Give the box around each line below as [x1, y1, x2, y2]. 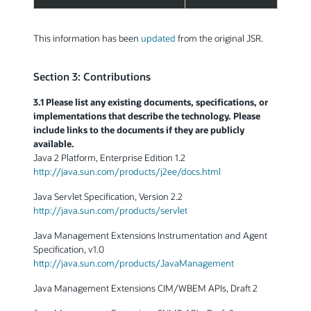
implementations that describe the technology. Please [33, 110, 260, 122]
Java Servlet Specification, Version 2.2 [33, 190, 183, 203]
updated [141, 32, 176, 44]
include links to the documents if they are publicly [33, 124, 244, 136]
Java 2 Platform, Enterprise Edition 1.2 [33, 151, 185, 164]
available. [33, 137, 74, 150]
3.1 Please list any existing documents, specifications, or [33, 96, 268, 108]
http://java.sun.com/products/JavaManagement [33, 257, 234, 269]
